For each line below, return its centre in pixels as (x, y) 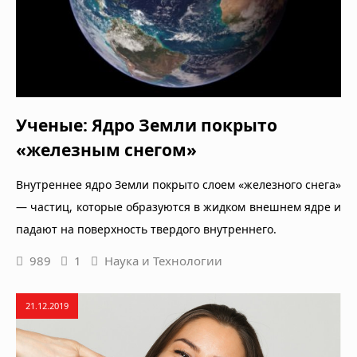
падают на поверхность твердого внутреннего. (146, 229)
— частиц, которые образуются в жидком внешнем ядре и (178, 206)
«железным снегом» (106, 149)
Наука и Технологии (163, 260)
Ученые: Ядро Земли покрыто (147, 125)
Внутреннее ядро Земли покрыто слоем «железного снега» (178, 184)
